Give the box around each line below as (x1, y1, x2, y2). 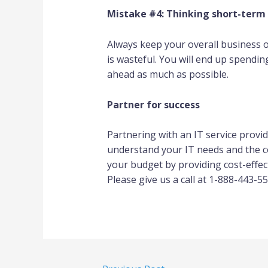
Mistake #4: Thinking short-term (106, 7, 266, 21)
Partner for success (106, 98, 200, 111)
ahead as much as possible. (106, 67, 229, 81)
